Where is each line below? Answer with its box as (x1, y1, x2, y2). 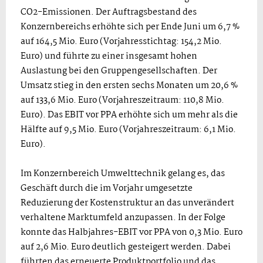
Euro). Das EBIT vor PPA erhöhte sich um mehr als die (21, 108, 238, 122)
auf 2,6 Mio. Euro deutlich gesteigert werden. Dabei (21, 240, 231, 254)
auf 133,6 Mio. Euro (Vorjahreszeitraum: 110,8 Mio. (21, 93, 224, 107)
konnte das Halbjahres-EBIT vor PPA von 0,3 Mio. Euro (21, 225, 242, 240)
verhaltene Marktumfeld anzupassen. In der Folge (21, 211, 225, 225)
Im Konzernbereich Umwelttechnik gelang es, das (21, 167, 225, 181)
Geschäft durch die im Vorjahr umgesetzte (21, 181, 193, 195)
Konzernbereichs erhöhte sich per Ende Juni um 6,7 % (21, 20, 240, 34)
